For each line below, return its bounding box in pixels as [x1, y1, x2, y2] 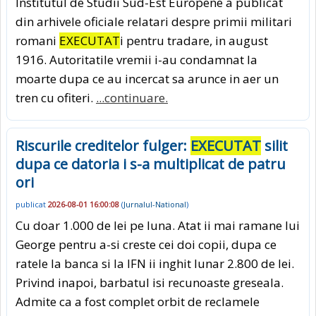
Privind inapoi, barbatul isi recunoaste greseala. [16, 274, 284, 291]
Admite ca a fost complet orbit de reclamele [16, 293, 260, 310]
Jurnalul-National [123, 198, 186, 209]
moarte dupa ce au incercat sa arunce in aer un [16, 71, 279, 87]
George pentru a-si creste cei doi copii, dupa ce [16, 236, 276, 253]
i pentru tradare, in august [120, 32, 268, 49]
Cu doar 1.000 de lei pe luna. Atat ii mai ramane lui [16, 217, 300, 233]
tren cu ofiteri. [16, 90, 96, 107]
